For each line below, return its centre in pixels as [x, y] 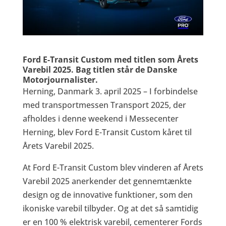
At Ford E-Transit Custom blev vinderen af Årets [113, 167]
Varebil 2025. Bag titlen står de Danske [100, 69]
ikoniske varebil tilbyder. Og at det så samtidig [110, 208]
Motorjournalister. [60, 79]
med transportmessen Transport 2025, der [104, 105]
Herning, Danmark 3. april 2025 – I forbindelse [110, 91]
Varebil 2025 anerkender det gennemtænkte [107, 181]
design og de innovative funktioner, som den [107, 194]
